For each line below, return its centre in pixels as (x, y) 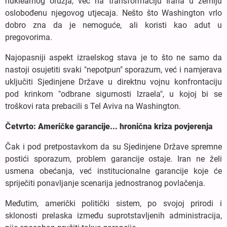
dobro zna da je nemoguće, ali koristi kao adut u (113, 25)
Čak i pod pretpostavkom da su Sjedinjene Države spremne (113, 146)
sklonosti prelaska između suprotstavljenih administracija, (113, 215)
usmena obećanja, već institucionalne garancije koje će (113, 171)
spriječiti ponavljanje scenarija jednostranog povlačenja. (105, 183)
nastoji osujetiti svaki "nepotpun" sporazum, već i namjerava (113, 69)
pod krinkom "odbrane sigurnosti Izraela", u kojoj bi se (113, 94)
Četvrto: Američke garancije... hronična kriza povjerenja (109, 126)
